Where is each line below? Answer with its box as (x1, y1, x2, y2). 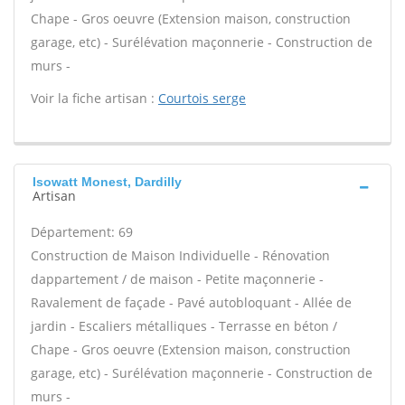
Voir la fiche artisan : (31, 89, 158, 107)
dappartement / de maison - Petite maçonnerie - (31, 270, 324, 287)
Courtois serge (158, 89, 246, 107)
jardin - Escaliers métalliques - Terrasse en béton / (31, 317, 337, 334)
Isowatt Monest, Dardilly (33, 174, 182, 189)
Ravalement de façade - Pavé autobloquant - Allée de (31, 294, 352, 311)
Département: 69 (31, 223, 133, 240)
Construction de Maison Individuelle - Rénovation (31, 247, 330, 264)
